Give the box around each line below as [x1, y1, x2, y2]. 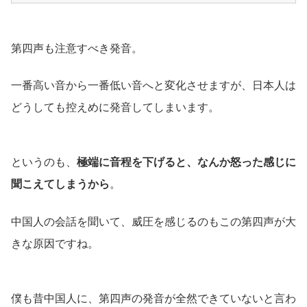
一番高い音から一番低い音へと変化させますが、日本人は [11, 79, 296, 92]
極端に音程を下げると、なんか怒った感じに [77, 156, 296, 169]
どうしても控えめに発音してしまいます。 [11, 101, 219, 114]
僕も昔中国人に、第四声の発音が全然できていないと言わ [11, 292, 296, 304]
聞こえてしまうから [11, 178, 110, 191]
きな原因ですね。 [11, 237, 99, 249]
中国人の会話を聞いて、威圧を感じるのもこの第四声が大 [11, 215, 296, 228]
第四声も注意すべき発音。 [11, 42, 143, 55]
